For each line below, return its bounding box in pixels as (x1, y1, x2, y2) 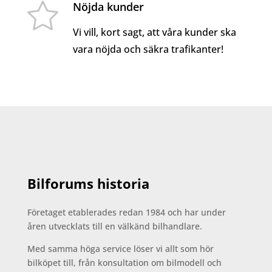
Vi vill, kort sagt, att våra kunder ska (72, 25, 236, 39)
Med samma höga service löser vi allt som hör (27, 242, 214, 254)
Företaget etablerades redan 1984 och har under (27, 206, 226, 218)
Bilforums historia (27, 174, 149, 192)
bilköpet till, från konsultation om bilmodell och (27, 256, 222, 268)
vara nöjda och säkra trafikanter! (72, 42, 223, 56)
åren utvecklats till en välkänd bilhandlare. (27, 220, 202, 232)
